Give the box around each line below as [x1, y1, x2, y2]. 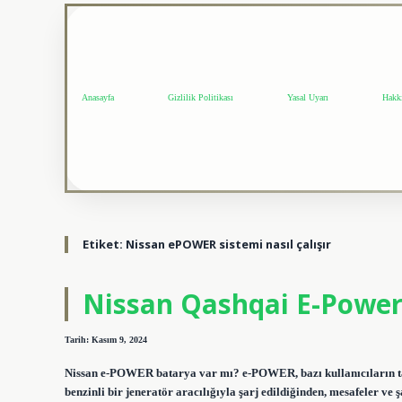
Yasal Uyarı [287, 92, 328, 103]
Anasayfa [82, 92, 114, 103]
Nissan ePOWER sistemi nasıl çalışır [126, 235, 331, 252]
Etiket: [83, 235, 126, 252]
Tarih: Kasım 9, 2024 [65, 335, 147, 345]
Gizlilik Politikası [168, 92, 233, 103]
